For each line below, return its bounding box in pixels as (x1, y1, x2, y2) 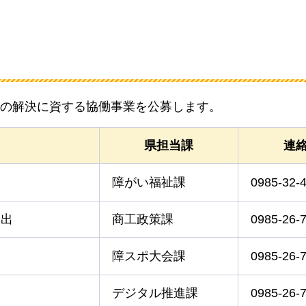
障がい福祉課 (112, 175, 186, 189)
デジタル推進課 (112, 286, 198, 300)
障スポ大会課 (112, 249, 186, 263)
